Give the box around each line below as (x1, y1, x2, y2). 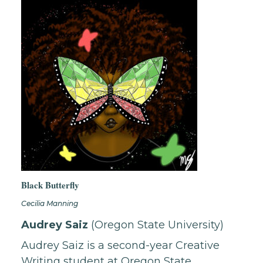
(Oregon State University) (88, 218, 224, 231)
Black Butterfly (21, 178, 79, 191)
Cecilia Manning (21, 198, 78, 208)
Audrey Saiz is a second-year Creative (21, 238, 220, 252)
